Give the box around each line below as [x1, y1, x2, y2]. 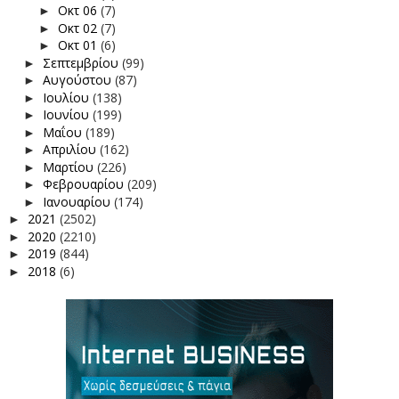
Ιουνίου [42, 106, 93, 124]
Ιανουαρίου [42, 192, 114, 210]
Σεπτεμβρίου [42, 53, 122, 71]
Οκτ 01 [57, 37, 101, 54]
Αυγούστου [42, 71, 115, 89]
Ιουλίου [42, 88, 93, 106]
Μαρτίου [42, 158, 97, 175]
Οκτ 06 [57, 2, 101, 20]
